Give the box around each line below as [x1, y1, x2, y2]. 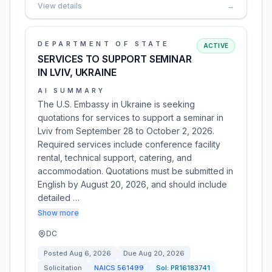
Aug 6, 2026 [69, 249, 111, 257]
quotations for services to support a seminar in [38, 112, 223, 123]
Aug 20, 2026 [138, 249, 185, 257]
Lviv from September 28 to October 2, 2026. [38, 126, 214, 136]
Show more [38, 208, 79, 217]
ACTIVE [203, 42, 228, 49]
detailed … [38, 192, 80, 203]
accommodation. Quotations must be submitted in [38, 166, 233, 176]
